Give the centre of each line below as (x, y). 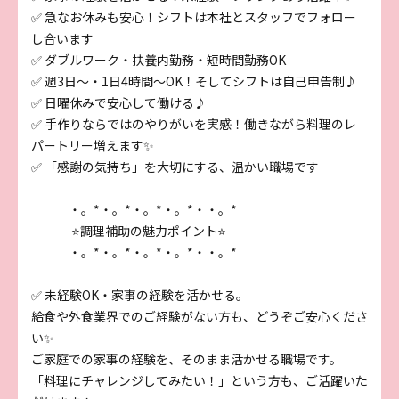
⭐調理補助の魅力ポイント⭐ (129, 230)
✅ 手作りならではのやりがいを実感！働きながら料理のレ (194, 123)
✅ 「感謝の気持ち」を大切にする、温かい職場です (175, 166)
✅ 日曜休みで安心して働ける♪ (119, 102)
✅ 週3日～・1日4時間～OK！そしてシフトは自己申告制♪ (194, 81)
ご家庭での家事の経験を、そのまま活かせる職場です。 (187, 358)
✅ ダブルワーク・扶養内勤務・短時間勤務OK (159, 59)
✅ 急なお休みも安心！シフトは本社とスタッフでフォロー (194, 16)
